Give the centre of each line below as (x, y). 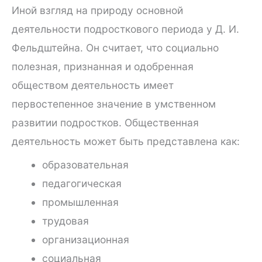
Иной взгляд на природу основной (97, 10)
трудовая (65, 221)
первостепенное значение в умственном (114, 104)
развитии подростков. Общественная (105, 122)
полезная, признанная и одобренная (103, 66)
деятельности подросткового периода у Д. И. (125, 29)
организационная (85, 240)
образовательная (85, 165)
